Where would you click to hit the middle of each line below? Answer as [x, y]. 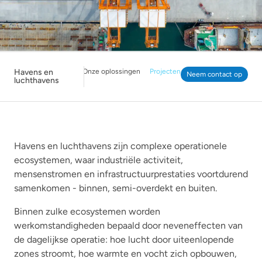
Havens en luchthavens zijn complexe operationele [120, 146]
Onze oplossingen [111, 71]
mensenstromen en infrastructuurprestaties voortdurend [131, 174]
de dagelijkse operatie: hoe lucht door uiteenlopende [124, 239]
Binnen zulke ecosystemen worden [87, 211]
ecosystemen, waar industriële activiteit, [99, 160]
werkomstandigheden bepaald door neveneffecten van [128, 225]
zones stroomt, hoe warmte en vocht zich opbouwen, [125, 253]
